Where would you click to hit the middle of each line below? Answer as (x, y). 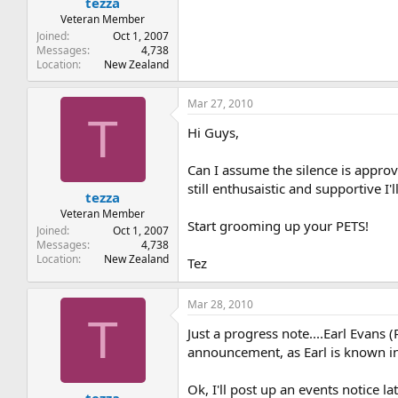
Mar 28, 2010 (221, 304)
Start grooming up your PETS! (279, 225)
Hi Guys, (214, 132)
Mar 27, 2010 (221, 103)
